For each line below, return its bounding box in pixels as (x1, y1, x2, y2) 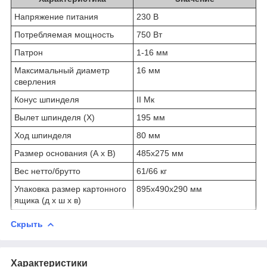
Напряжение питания (14, 11, 98, 21)
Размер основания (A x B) (14, 148, 116, 158)
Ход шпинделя (14, 130, 72, 140)
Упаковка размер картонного (14, 184, 126, 194)
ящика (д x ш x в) (14, 195, 81, 205)
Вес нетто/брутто (14, 166, 80, 176)
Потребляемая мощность (14, 29, 114, 39)
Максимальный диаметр (14, 65, 110, 75)
